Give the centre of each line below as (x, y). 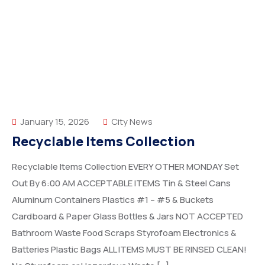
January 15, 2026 (54, 122)
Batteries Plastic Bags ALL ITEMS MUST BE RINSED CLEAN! (129, 249)
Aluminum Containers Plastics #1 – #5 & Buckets (113, 200)
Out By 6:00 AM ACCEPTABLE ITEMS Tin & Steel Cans (121, 183)
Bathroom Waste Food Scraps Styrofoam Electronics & (124, 233)
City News (132, 122)
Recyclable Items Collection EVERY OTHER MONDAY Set (125, 167)
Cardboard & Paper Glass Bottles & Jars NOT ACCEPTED (127, 216)
